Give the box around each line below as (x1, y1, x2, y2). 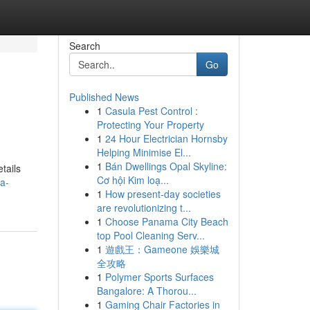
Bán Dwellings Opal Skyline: (104, 159, 227, 173)
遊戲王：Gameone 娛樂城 (104, 242, 219, 256)
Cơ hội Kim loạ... (96, 173, 169, 187)
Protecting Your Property (96, 118, 204, 131)
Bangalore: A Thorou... (96, 284, 197, 298)
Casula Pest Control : (104, 104, 198, 118)
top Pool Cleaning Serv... (96, 228, 205, 242)
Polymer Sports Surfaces (104, 270, 214, 284)
